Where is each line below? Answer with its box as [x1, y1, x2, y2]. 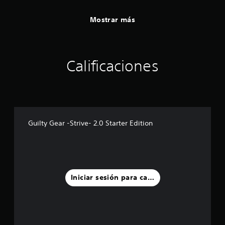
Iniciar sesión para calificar [70, 173, 168, 182]
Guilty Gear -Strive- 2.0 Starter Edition [28, 118, 153, 128]
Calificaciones [66, 57, 159, 75]
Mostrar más [89, 15, 136, 25]
